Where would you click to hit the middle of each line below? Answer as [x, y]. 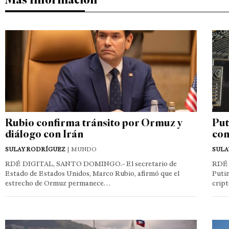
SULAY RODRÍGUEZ [35, 149]
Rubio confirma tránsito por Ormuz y [94, 122]
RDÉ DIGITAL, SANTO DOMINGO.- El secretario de [91, 164]
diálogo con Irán [44, 133]
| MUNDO [81, 149]
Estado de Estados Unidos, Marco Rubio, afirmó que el [92, 173]
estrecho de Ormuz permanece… [58, 183]
